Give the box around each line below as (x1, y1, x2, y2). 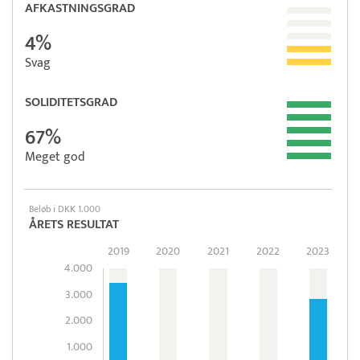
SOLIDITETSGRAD (25, 91, 117, 113)
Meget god (25, 145, 85, 168)
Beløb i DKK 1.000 (29, 200, 100, 217)
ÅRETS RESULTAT (29, 213, 119, 235)
